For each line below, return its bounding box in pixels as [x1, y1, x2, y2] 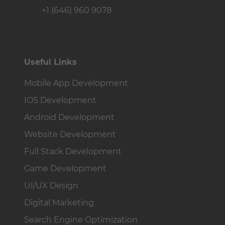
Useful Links [24, 57, 77, 67]
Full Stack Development [24, 146, 122, 156]
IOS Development [24, 95, 96, 105]
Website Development [24, 129, 116, 139]
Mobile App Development [24, 78, 128, 88]
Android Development [24, 112, 115, 122]
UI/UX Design [24, 180, 78, 190]
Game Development [24, 163, 106, 173]
